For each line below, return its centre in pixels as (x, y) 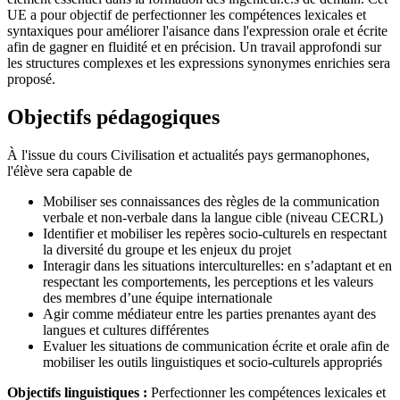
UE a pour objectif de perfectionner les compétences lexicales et (187, 14)
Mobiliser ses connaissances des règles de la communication (211, 201)
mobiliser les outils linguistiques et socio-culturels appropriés (212, 362)
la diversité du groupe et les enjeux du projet (167, 249)
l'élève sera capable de (71, 171)
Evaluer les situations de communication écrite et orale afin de (216, 346)
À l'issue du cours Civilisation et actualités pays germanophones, (188, 154)
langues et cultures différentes (126, 329)
